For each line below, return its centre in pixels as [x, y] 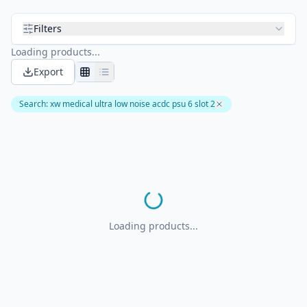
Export [48, 72]
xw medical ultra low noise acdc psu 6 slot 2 [133, 104]
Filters [48, 28]
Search [33, 104]
